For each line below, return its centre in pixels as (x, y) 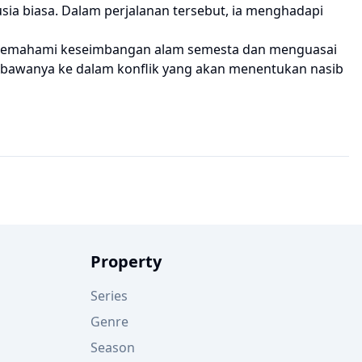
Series (109, 296)
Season (113, 347)
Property (126, 261)
